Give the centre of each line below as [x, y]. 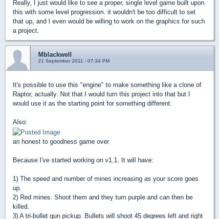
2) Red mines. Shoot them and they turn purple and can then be [103, 197]
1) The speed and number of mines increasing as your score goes [106, 178]
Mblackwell [55, 55]
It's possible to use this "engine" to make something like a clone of [107, 85]
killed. [21, 206]
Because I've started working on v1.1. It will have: [83, 160]
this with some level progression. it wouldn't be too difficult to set [104, 12]
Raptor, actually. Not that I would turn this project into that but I [101, 94]
